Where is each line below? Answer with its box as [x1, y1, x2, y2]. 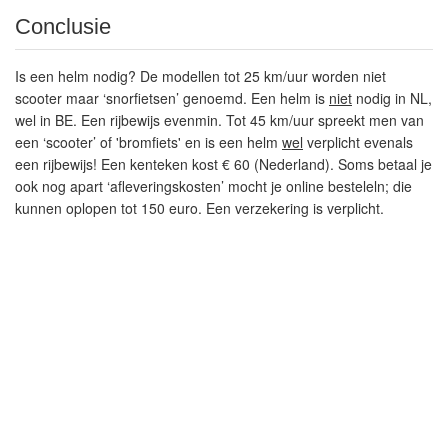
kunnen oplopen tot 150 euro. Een [15, 198, 235, 218]
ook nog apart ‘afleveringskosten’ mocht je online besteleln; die [15, 176, 412, 196]
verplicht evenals [303, 132, 413, 152]
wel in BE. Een [15, 110, 110, 130]
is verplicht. [309, 198, 384, 218]
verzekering [235, 198, 309, 218]
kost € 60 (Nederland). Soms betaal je [188, 154, 432, 174]
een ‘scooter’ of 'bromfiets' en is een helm [15, 132, 282, 152]
